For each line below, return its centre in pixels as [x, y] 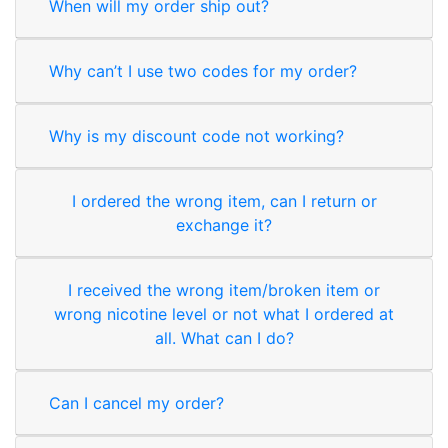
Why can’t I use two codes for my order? [203, 70]
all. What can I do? [224, 337]
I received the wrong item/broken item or [224, 289]
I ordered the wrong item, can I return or [224, 200]
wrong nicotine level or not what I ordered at [224, 313]
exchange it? [224, 224]
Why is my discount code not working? [196, 135]
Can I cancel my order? [136, 402]
